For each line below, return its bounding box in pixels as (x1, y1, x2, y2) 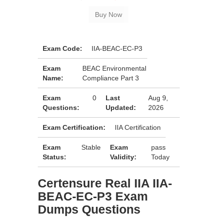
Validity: (110, 153, 137, 161)
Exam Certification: (43, 124, 106, 131)
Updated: (105, 104, 136, 111)
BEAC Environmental (82, 64, 147, 72)
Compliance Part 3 (82, 74, 139, 82)
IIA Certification (115, 124, 161, 131)
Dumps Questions (38, 202, 140, 216)
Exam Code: (43, 45, 82, 52)
